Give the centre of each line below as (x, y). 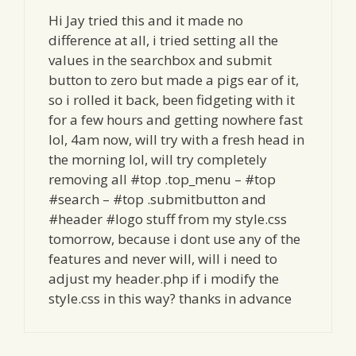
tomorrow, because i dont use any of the (174, 238)
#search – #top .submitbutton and (157, 199)
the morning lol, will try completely (158, 159)
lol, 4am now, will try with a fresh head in (176, 139)
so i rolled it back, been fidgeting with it (172, 99)
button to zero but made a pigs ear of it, (174, 79)
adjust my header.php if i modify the (164, 278)
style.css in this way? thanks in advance (170, 298)
